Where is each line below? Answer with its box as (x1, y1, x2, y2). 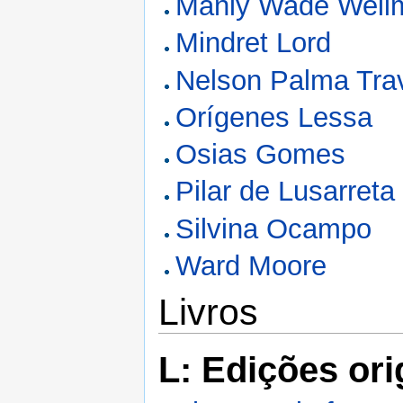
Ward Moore (175, 250, 327, 282)
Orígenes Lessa (175, 101, 373, 133)
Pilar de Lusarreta (175, 175, 396, 208)
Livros (158, 291, 258, 333)
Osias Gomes (175, 139, 346, 171)
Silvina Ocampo (175, 212, 372, 245)
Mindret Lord (175, 27, 332, 59)
